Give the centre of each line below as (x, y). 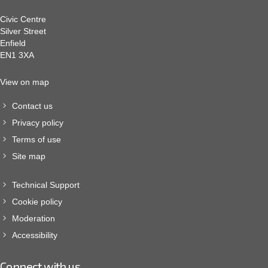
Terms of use (36, 139)
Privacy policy (38, 123)
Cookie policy (37, 202)
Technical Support (46, 185)
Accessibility (35, 235)
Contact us (32, 106)
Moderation (33, 218)
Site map (29, 156)
